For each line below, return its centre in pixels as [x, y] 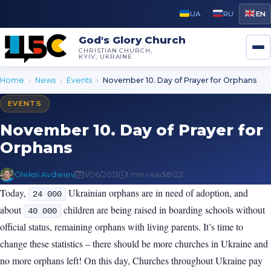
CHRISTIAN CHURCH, [116, 50]
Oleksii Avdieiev [45, 175]
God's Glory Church [132, 40]
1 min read [145, 175]
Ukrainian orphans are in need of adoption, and [157, 192]
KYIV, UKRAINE [106, 56]
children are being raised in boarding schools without [163, 209]
